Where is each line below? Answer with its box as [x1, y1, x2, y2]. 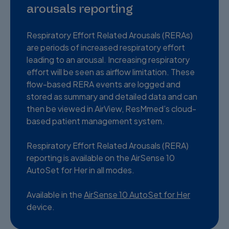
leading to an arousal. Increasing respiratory [27, 54, 190, 65]
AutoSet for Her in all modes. [27, 164, 134, 175]
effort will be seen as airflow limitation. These [27, 66, 195, 77]
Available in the [27, 189, 84, 200]
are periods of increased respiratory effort [27, 41, 185, 53]
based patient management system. [27, 115, 165, 126]
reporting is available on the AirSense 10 [27, 152, 175, 163]
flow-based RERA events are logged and [27, 78, 180, 89]
